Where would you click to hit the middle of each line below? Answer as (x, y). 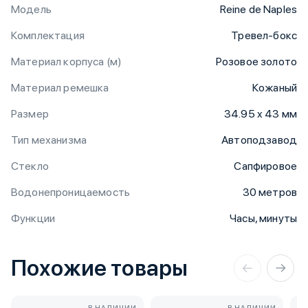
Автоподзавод (259, 140)
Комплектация (48, 35)
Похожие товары (100, 268)
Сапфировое (265, 166)
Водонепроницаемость (71, 192)
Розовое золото (256, 62)
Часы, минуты (263, 218)
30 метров (269, 192)
